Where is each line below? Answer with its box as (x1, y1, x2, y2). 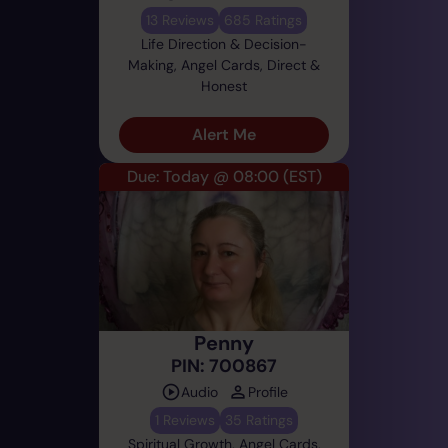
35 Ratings (225, 410, 293, 429)
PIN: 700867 (171, 353, 277, 378)
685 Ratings (224, 10, 302, 29)
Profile (247, 382, 288, 401)
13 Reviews (146, 10, 214, 29)
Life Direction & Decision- (141, 34, 307, 53)
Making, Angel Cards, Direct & (128, 55, 320, 74)
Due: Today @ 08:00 (126, 165, 279, 187)
